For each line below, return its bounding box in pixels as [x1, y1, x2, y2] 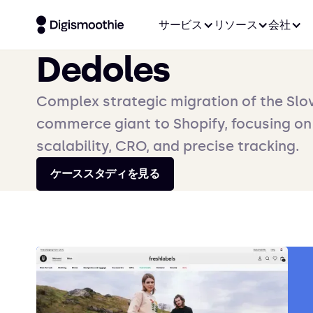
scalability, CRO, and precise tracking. [36, 138, 299, 154]
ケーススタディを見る [50, 167, 160, 180]
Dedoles [36, 49, 170, 91]
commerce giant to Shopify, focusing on [36, 115, 312, 132]
